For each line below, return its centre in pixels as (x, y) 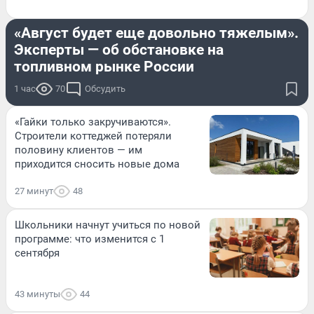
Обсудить (105, 88)
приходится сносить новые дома (97, 164)
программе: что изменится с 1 (90, 239)
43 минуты (37, 294)
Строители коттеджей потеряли (93, 136)
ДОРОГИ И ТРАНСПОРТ (68, 9)
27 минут (34, 191)
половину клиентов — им (78, 150)
